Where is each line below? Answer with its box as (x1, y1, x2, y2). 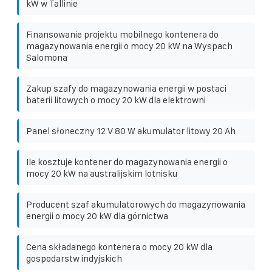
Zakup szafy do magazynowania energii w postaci (26, 83, 226, 93)
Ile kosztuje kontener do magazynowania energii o (26, 156, 228, 167)
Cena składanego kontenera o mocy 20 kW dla (26, 241, 212, 252)
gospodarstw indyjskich (26, 253, 122, 263)
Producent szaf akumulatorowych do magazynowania (26, 199, 245, 209)
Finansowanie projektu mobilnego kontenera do (26, 29, 219, 39)
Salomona (26, 52, 67, 63)
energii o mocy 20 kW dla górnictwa (26, 210, 168, 221)
